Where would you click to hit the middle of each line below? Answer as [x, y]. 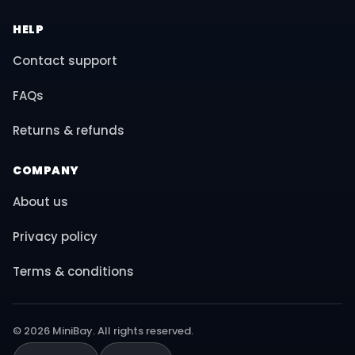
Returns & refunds [69, 130]
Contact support [65, 61]
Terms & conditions [73, 271]
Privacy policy [55, 237]
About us [40, 202]
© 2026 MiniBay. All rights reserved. [103, 331]
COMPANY [46, 170]
